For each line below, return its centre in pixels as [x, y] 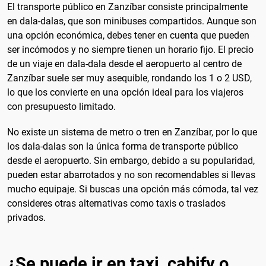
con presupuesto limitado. [61, 107]
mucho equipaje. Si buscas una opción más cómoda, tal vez [133, 189]
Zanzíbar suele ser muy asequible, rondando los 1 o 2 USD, [129, 78]
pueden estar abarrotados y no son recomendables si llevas [131, 175]
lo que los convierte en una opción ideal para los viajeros [125, 93]
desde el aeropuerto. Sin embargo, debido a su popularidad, [131, 161]
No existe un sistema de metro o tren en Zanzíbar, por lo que [132, 132]
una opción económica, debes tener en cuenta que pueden [128, 36]
